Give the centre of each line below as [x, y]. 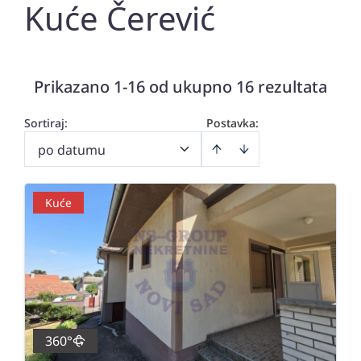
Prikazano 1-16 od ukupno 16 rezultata [180, 87]
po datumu [72, 150]
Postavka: [232, 123]
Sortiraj [44, 123]
